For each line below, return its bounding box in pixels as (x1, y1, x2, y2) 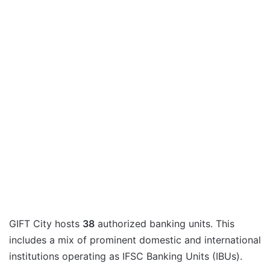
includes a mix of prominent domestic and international (9, 234, 261, 246)
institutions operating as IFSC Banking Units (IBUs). (9, 250, 242, 263)
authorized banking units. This (95, 218, 234, 230)
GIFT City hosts (9, 218, 83, 230)
